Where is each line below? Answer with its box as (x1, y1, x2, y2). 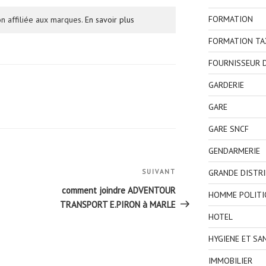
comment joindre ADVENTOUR (62, 185, 176, 197)
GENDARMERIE (208, 145, 260, 157)
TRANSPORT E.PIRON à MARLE (60, 199, 176, 211)
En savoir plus (85, 14, 134, 26)
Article (175, 167, 202, 180)
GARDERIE (208, 80, 244, 91)
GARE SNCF (208, 123, 249, 135)
